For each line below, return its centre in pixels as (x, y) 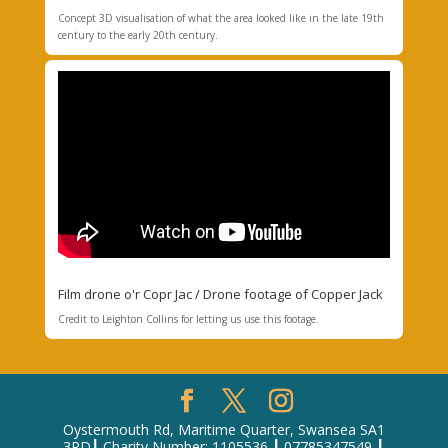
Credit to (79, 319)
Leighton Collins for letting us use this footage (208, 319)
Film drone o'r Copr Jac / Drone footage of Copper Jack (220, 294)
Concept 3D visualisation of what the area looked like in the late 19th (220, 18)
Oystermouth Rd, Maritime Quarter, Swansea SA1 (223, 430)
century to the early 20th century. (137, 35)
